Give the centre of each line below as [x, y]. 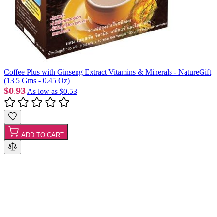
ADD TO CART [43, 135]
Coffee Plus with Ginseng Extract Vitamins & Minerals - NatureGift [108, 72]
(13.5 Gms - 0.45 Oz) [37, 80]
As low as [42, 91]
